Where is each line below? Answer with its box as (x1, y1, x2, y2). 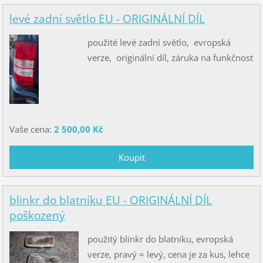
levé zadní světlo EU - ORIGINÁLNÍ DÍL (9, 11, 205, 27)
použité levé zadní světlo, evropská (87, 36, 231, 49)
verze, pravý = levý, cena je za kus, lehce (87, 248, 249, 261)
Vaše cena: (9, 123, 54, 136)
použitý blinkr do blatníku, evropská (87, 233, 233, 245)
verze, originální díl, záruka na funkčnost (87, 52, 253, 64)
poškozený (9, 207, 65, 223)
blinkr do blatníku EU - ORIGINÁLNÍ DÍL (9, 192, 212, 208)
